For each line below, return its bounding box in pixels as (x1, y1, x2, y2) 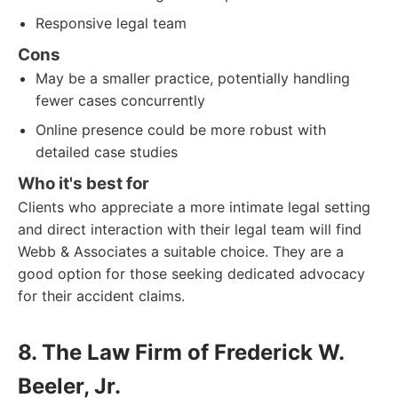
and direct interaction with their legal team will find (18, 220, 362, 238)
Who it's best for (18, 173, 149, 194)
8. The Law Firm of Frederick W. (18, 339, 345, 365)
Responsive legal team (36, 14, 187, 32)
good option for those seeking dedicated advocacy (18, 265, 365, 283)
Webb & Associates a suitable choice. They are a (18, 243, 344, 260)
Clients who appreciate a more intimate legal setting (18, 198, 370, 216)
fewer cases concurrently (36, 92, 205, 109)
